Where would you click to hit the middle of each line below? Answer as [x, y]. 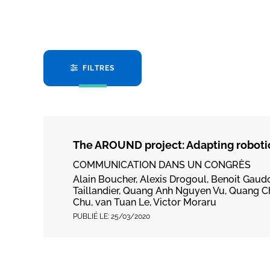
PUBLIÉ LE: [91, 216]
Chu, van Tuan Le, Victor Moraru [145, 202]
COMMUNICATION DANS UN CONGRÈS [162, 165]
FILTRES [99, 68]
